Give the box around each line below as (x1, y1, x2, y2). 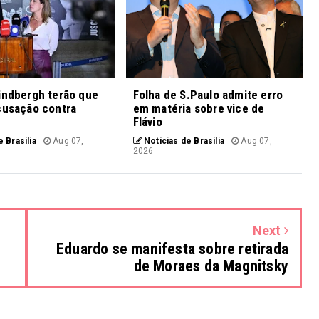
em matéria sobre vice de (132, 100, 265, 115)
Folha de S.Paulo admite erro (132, 87, 283, 102)
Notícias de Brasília (141, 135, 225, 146)
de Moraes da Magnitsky (133, 256, 288, 275)
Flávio (132, 114, 162, 129)
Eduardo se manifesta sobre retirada (56, 239, 288, 258)
